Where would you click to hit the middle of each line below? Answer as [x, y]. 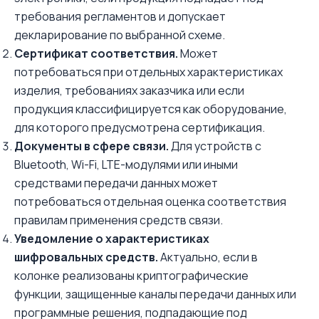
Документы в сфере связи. [91, 146]
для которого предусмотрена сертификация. [140, 127]
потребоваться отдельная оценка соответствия [150, 202]
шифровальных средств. [86, 257]
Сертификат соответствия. [96, 53]
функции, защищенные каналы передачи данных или [155, 294]
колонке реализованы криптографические [131, 276]
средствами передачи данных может [116, 183]
